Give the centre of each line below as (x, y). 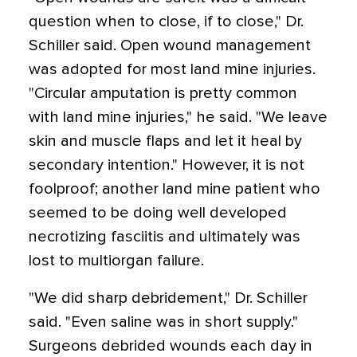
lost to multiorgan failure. (116, 261)
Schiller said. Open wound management (170, 45)
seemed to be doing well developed (158, 213)
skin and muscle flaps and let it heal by (165, 141)
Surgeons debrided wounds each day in (171, 346)
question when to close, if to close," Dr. (166, 22)
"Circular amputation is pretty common (163, 93)
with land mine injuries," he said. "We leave (178, 117)
